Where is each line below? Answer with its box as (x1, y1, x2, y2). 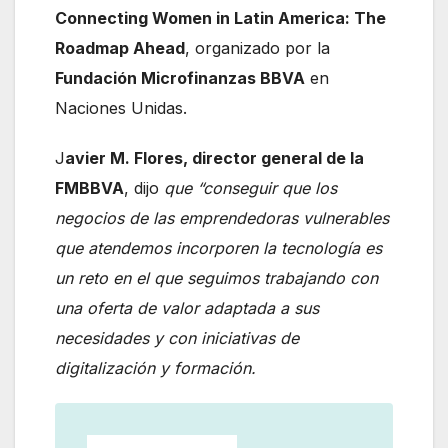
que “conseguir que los (164, 178, 337, 199)
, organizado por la (185, 38, 330, 59)
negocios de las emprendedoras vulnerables (55, 208, 389, 229)
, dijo (124, 178, 164, 199)
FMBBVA (55, 178, 124, 199)
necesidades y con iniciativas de (55, 328, 299, 349)
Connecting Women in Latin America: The (55, 8, 386, 29)
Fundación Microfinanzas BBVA (55, 68, 305, 89)
